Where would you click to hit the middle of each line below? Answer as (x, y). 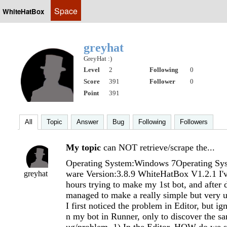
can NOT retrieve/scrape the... (159, 147)
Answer (87, 122)
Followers (194, 122)
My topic (83, 147)
